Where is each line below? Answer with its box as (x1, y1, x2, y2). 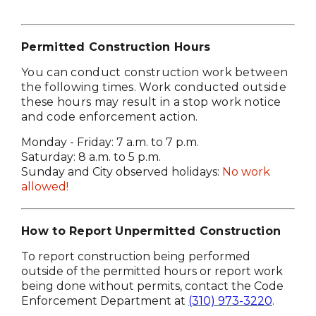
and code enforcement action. (21, 110, 198, 124)
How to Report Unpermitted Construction (21, 224, 281, 238)
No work (222, 165, 270, 179)
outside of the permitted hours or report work (21, 265, 283, 279)
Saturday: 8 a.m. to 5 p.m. (21, 150, 161, 164)
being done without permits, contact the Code (21, 279, 284, 293)
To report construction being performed (21, 250, 250, 264)
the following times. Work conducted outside (21, 80, 286, 95)
